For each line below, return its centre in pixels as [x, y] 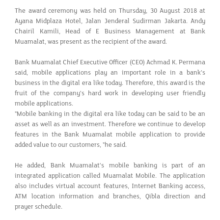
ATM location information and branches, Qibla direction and [110, 196]
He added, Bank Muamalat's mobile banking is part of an [110, 165]
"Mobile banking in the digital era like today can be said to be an [110, 114]
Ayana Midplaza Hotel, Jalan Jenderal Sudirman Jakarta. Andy [110, 21]
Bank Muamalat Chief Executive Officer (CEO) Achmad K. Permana [110, 62]
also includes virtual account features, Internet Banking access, [110, 186]
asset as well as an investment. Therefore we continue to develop [110, 124]
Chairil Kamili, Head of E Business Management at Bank [110, 31]
